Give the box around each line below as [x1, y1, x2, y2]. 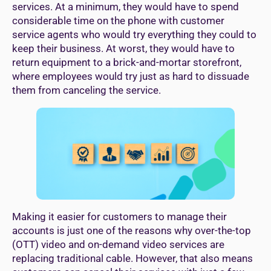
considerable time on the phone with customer [12, 14, 224, 27]
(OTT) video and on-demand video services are [12, 238, 224, 251]
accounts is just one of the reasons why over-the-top [12, 224, 251, 237]
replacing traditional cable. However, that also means [12, 252, 253, 265]
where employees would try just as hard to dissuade [12, 70, 249, 82]
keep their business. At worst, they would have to [12, 42, 235, 54]
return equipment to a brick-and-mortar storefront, [12, 56, 241, 68]
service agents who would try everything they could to [12, 28, 256, 41]
